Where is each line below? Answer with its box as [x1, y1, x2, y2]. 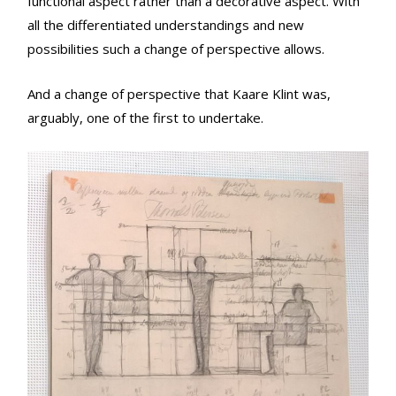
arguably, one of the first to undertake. [27, 108, 263, 126]
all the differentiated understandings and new [27, 15, 304, 34]
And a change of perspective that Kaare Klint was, [27, 84, 331, 103]
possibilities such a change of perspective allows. [27, 39, 324, 57]
